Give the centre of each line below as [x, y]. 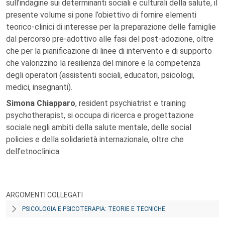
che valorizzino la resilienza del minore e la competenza [103, 63]
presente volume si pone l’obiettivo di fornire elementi [101, 15]
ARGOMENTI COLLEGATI [44, 195]
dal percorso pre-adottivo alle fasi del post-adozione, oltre [110, 39]
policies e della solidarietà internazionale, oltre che [95, 139]
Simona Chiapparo [41, 103]
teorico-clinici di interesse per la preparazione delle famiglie [111, 27]
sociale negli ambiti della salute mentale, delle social [99, 127]
